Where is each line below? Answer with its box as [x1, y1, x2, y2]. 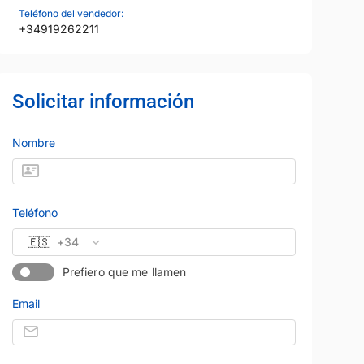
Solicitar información [11, 89, 194, 113]
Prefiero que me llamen [62, 265, 187, 279]
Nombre [11, 135, 55, 149]
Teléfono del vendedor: [18, 6, 123, 19]
